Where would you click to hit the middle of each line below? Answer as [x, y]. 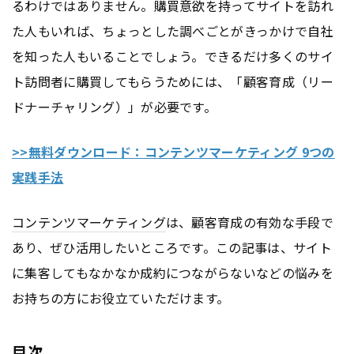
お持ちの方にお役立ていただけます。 [121, 298]
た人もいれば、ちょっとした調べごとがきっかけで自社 [173, 31]
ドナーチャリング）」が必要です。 [115, 107]
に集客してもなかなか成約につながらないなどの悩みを [173, 272]
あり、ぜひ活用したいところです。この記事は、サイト [172, 247]
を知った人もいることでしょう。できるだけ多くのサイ [173, 56]
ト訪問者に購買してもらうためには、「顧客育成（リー [173, 81]
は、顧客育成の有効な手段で [250, 222]
